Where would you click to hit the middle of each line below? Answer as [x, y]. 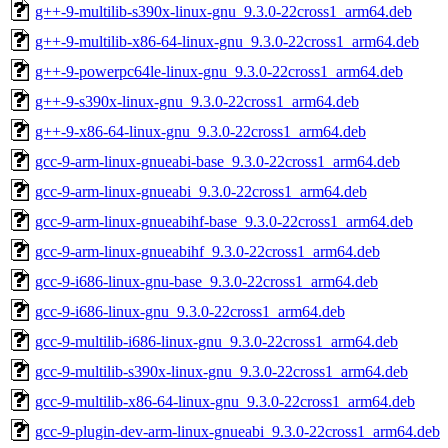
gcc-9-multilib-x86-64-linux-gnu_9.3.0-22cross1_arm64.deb [225, 401]
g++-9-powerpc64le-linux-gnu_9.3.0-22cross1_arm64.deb [219, 71]
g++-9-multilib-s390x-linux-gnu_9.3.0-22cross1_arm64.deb [223, 11]
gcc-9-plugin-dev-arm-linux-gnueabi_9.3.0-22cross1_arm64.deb [237, 431]
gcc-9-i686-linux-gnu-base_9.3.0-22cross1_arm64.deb [206, 281]
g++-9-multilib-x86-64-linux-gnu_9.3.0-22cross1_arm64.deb [227, 41]
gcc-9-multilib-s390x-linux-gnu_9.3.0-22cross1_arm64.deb [221, 371]
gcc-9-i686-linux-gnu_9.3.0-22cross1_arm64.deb [190, 311]
